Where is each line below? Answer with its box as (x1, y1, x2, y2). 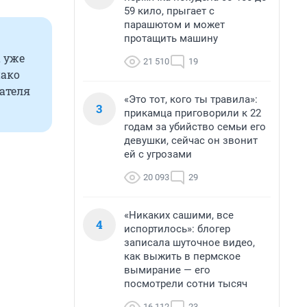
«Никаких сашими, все (124, 209, 234, 221)
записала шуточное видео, (124, 236, 255, 249)
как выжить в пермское (124, 250, 241, 262)
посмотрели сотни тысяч (124, 278, 247, 290)
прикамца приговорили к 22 (124, 107, 261, 119)
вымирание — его (124, 264, 210, 276)
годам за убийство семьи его (124, 121, 266, 133)
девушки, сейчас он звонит (124, 134, 258, 147)
